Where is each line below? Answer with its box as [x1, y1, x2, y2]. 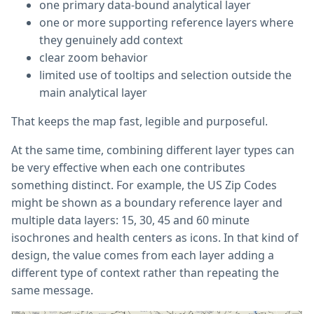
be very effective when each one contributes [11, 160, 245, 176]
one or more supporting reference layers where [39, 15, 294, 31]
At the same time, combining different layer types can [11, 142, 294, 158]
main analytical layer [39, 85, 147, 101]
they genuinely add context [39, 32, 183, 48]
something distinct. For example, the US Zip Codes [11, 177, 277, 193]
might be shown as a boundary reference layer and [11, 195, 282, 211]
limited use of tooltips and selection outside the [39, 67, 292, 83]
